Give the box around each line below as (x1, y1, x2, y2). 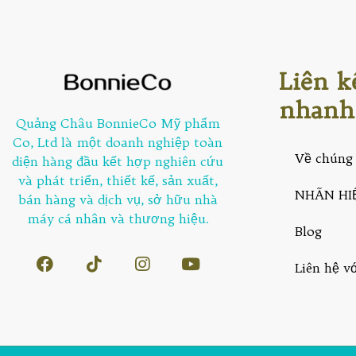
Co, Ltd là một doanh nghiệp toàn (13, 134, 223, 151)
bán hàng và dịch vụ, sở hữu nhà (17, 192, 218, 208)
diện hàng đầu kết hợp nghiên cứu (12, 153, 224, 170)
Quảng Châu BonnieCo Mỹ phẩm (15, 115, 220, 132)
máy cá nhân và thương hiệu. (26, 211, 209, 227)
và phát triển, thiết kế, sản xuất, (17, 172, 218, 189)
